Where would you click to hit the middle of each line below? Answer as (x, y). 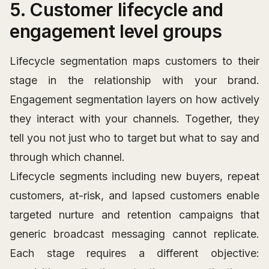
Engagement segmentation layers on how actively (134, 100)
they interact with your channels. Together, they (134, 119)
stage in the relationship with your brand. (134, 80)
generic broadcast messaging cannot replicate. (134, 234)
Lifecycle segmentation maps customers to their (134, 61)
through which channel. (67, 157)
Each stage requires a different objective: (134, 253)
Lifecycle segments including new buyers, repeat (134, 177)
